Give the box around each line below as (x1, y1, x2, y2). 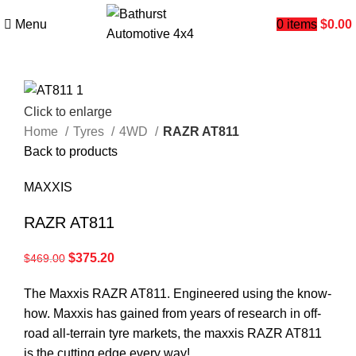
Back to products (24, 144, 118, 158)
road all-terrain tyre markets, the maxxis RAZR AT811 (24, 326, 322, 340)
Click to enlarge (24, 104, 112, 118)
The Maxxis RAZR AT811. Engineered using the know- (24, 286, 331, 300)
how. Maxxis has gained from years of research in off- (24, 306, 321, 320)
